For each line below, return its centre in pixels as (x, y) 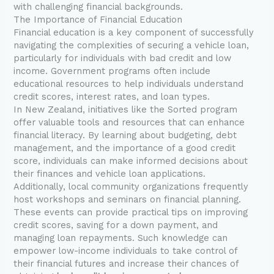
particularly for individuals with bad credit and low (123, 58)
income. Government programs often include (112, 71)
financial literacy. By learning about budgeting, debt (125, 135)
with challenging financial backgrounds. (98, 7)
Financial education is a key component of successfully (134, 33)
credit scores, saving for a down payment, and (116, 225)
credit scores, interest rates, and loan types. (112, 97)
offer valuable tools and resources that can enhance (129, 123)
